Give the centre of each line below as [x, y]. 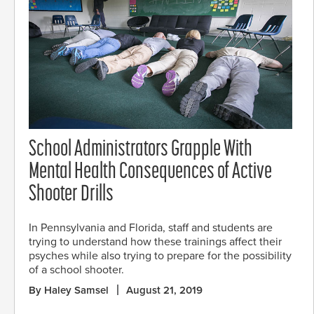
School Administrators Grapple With [141, 150]
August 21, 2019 [164, 290]
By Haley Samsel [69, 290]
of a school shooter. [76, 269]
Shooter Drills [71, 195]
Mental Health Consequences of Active [150, 173]
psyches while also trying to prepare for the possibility [160, 255]
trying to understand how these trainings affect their [155, 241]
